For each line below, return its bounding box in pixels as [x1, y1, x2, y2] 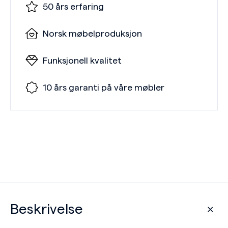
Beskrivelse [10, 202, 83, 216]
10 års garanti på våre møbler [43, 83, 164, 92]
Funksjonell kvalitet [43, 56, 122, 65]
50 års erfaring [43, 2, 104, 11]
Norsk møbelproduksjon [43, 29, 142, 38]
